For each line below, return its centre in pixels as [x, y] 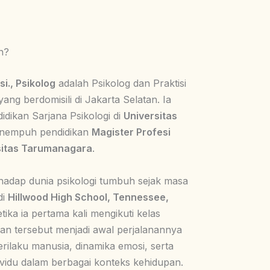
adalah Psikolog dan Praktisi [121, 83]
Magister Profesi [131, 132]
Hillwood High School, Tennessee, [88, 197]
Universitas [150, 116]
